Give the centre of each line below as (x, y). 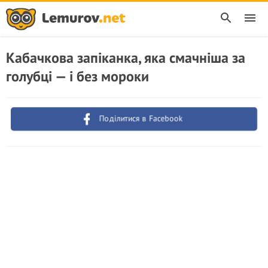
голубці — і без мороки (77, 76)
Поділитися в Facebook (141, 118)
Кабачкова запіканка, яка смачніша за (126, 58)
